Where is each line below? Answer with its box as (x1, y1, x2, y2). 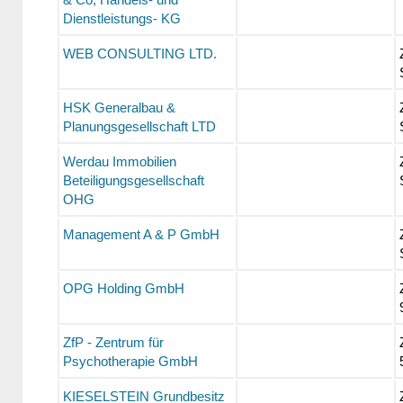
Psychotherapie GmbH (62, 354, 198, 370)
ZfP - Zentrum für (62, 335, 164, 351)
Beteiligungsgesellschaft (62, 173, 204, 189)
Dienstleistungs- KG (62, 11, 181, 27)
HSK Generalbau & (62, 100, 175, 116)
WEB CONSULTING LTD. (62, 46, 217, 62)
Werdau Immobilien (62, 154, 176, 170)
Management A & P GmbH (62, 227, 219, 243)
